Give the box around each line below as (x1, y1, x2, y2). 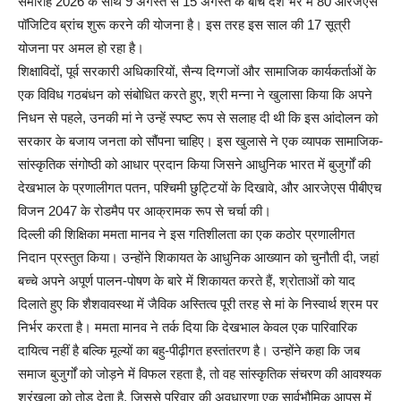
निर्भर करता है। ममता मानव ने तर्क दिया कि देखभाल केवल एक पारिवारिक (18, 320, 357, 336)
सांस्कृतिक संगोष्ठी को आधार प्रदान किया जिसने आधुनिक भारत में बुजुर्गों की (18, 157, 371, 173)
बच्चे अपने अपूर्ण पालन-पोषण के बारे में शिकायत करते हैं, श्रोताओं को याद (18, 273, 355, 289)
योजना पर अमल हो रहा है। (18, 40, 144, 56)
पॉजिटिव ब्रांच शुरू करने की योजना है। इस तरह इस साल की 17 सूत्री (18, 17, 350, 33)
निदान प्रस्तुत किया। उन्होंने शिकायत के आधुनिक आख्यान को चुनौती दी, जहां (18, 250, 379, 266)
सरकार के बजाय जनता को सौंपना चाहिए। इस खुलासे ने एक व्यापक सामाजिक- (18, 133, 383, 149)
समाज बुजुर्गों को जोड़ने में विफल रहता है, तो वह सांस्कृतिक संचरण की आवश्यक (18, 366, 381, 382)
